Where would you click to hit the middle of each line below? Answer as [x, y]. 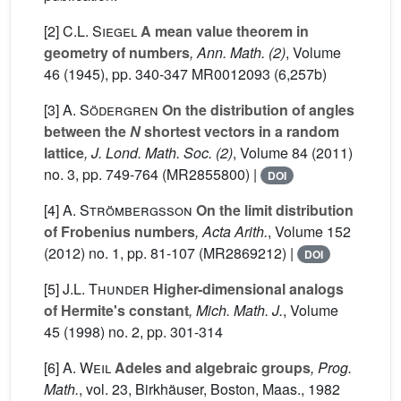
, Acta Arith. [231, 231]
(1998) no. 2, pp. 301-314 [141, 332]
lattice [64, 153]
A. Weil [87, 367]
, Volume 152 [309, 231]
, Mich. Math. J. [236, 310]
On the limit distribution [273, 210]
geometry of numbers [117, 52]
